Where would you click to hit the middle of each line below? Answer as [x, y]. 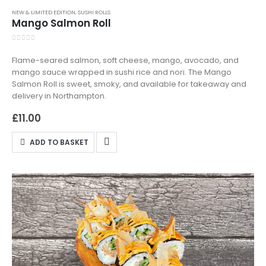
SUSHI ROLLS [94, 12]
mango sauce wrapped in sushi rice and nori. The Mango [122, 72]
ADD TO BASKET [59, 142]
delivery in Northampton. [59, 96]
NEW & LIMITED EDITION [44, 12]
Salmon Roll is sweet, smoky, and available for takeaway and [129, 84]
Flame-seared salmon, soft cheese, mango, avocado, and [125, 61]
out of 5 [31, 47]
